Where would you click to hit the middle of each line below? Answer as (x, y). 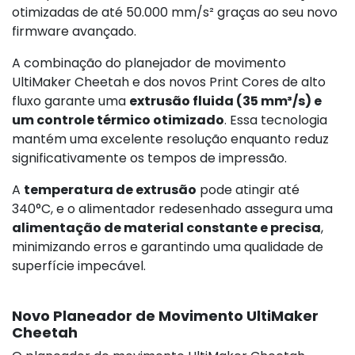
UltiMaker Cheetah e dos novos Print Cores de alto (169, 82)
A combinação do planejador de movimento (149, 63)
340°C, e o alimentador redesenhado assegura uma (172, 208)
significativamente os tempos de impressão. (149, 158)
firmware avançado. (74, 31)
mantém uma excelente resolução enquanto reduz (170, 139)
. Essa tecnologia (276, 120)
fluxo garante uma (71, 101)
